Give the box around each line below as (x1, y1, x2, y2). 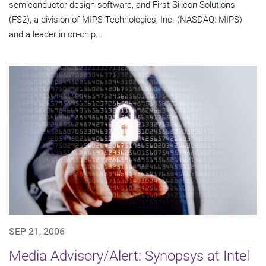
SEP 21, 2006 (9, 226, 65, 237)
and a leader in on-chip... (9, 29, 103, 40)
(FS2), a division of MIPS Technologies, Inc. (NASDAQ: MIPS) (9, 14, 242, 26)
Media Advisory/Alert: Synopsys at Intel (9, 248, 249, 265)
